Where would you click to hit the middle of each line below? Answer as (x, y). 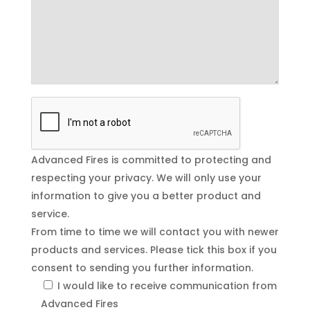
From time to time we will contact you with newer (155, 231)
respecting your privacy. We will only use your (146, 177)
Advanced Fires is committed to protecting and (151, 159)
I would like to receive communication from (167, 285)
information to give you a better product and (146, 195)
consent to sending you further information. (142, 267)
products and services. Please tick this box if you (154, 249)
